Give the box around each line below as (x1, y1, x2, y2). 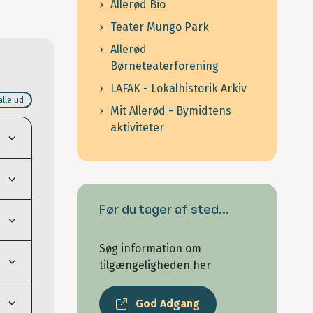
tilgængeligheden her (99, 259, 211, 272)
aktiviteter (110, 121, 164, 135)
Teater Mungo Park (110, 20, 209, 34)
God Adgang (136, 296, 200, 310)
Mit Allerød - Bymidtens (110, 104, 231, 118)
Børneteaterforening (110, 59, 219, 73)
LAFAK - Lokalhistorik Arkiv (110, 82, 247, 96)
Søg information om (99, 242, 201, 256)
